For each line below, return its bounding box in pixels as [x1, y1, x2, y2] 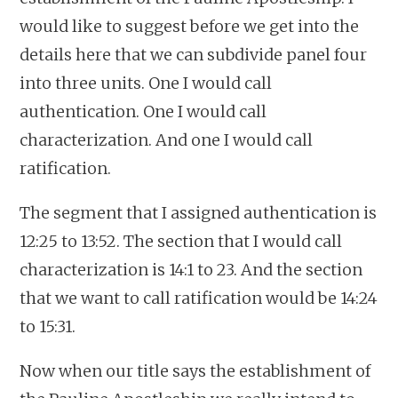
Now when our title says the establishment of [20, 360, 371, 381]
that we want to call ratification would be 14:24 [20, 287, 378, 308]
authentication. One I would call [20, 100, 267, 122]
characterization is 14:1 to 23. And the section [20, 259, 363, 280]
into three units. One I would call [20, 72, 273, 93]
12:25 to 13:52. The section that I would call [20, 230, 343, 251]
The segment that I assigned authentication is [20, 202, 378, 223]
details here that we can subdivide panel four [20, 44, 368, 65]
